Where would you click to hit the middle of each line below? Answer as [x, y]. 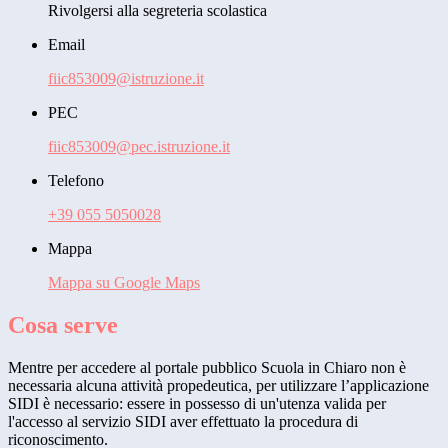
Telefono [76, 181]
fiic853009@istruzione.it [126, 79]
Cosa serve [63, 325]
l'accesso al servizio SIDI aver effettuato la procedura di [183, 421]
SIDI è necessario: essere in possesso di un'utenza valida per [197, 403]
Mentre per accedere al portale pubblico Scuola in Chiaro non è [207, 367]
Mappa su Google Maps [124, 283]
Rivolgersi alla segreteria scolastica [157, 11]
